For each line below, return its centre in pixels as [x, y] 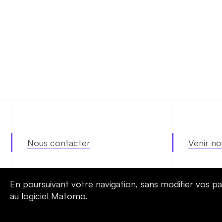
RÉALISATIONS [165, 201]
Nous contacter [59, 142]
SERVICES [62, 201]
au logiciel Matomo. [49, 196]
